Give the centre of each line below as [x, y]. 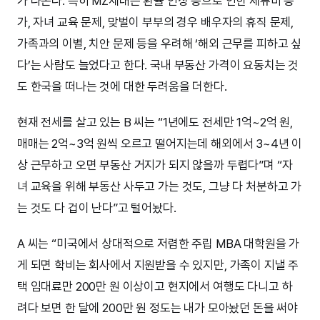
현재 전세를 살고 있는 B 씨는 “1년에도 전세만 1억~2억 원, [155, 122]
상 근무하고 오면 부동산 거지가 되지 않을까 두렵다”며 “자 [155, 165]
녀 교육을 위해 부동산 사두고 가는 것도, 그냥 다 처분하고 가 [160, 186]
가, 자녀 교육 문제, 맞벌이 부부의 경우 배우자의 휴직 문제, [156, 22]
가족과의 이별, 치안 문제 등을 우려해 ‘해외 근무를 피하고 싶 [160, 43]
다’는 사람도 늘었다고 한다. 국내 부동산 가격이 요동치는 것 [158, 65]
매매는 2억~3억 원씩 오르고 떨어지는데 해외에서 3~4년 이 [160, 143]
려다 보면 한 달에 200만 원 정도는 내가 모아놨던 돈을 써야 [158, 307]
